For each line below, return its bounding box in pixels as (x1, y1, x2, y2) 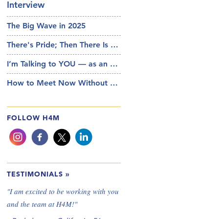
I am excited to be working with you (10, 186, 119, 196)
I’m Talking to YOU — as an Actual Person (110, 59, 118, 68)
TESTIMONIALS (7, 169, 63, 178)
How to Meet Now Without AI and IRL (110, 78, 118, 88)
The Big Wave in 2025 (7, 21, 86, 30)
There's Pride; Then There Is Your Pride (110, 40, 118, 49)
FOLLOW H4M (7, 113, 60, 122)
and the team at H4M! (7, 198, 74, 209)
